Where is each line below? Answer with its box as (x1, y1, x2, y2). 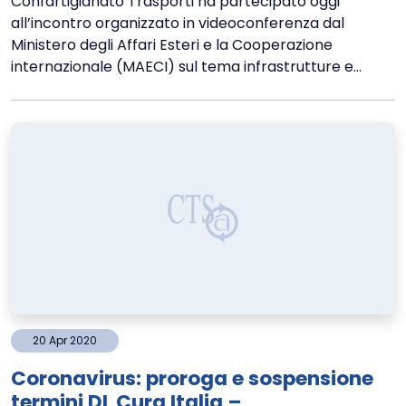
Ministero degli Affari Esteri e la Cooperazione (11, 34, 333, 55)
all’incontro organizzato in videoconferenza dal (11, 13, 344, 34)
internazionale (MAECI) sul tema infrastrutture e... (11, 56, 362, 77)
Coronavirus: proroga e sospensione (11, 364, 373, 392)
